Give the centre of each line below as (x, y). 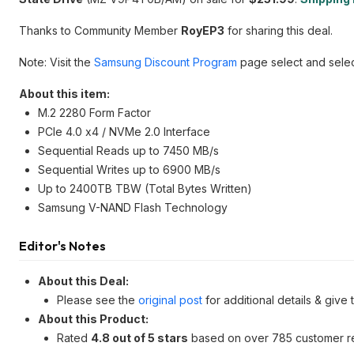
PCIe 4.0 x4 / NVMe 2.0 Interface (124, 132)
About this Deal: (83, 281)
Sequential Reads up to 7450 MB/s (128, 151)
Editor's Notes (62, 246)
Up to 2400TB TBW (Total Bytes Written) (145, 188)
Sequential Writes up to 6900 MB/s (129, 169)
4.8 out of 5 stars (139, 338)
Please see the (98, 300)
